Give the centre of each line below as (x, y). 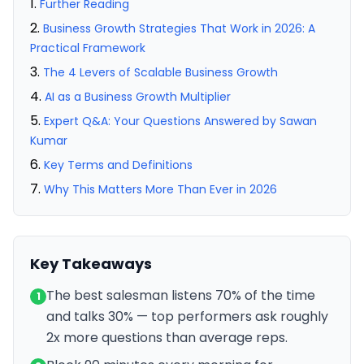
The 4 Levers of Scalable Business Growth (160, 72)
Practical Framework (88, 48)
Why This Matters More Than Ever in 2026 (160, 189)
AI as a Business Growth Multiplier (138, 97)
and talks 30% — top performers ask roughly (187, 316)
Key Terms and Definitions (118, 165)
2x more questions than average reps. (167, 338)
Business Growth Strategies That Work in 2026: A (179, 28)
